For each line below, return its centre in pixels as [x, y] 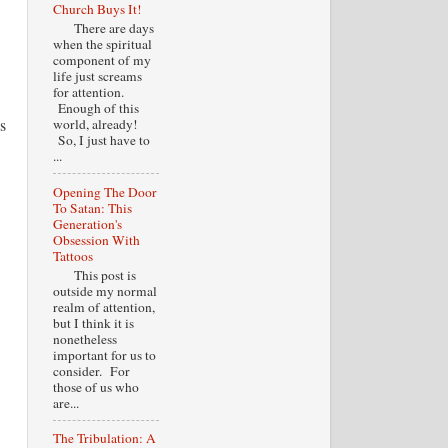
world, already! [95, 124]
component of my [101, 60]
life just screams [97, 76]
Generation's [87, 223]
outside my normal [104, 290]
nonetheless [84, 338]
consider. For [91, 370]
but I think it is [93, 322]
